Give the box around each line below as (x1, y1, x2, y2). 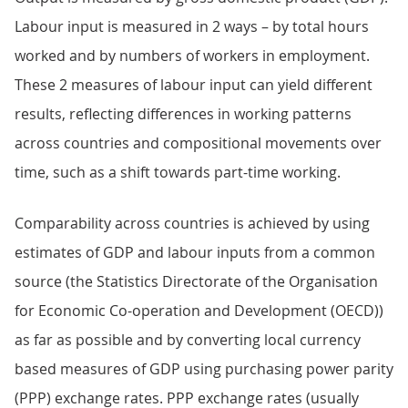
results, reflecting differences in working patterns (15, 104, 352, 124)
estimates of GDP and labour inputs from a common (15, 242, 375, 262)
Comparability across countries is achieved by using (15, 213, 370, 233)
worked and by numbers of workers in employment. (15, 46, 370, 66)
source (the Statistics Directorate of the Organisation (15, 271, 378, 291)
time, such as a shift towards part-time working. (15, 162, 341, 182)
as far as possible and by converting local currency (15, 330, 361, 350)
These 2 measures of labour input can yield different (15, 75, 372, 95)
